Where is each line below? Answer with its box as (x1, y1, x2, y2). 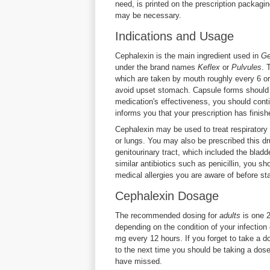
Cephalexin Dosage (115, 189, 219, 202)
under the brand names (115, 63, 198, 72)
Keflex (198, 63, 222, 72)
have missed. (115, 257, 162, 266)
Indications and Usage (115, 30, 234, 43)
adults (219, 211, 240, 220)
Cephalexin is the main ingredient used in (115, 51, 261, 60)
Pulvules (231, 63, 262, 72)
